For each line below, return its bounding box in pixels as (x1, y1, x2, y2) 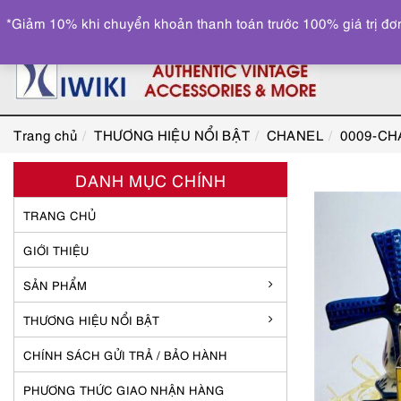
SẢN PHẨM (23, 277, 87, 293)
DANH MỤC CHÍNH (74, 168, 226, 191)
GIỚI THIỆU (23, 242, 89, 258)
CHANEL (267, 125, 324, 143)
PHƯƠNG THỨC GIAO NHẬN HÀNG (23, 381, 225, 397)
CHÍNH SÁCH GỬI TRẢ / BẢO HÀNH (23, 346, 227, 363)
